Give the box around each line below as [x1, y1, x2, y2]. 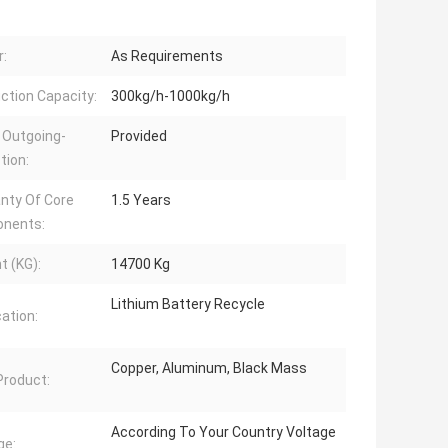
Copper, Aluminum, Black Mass [111, 360, 307, 377]
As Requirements [111, 48, 223, 65]
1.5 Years [111, 192, 171, 209]
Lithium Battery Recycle [111, 296, 265, 313]
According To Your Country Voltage [111, 424, 336, 441]
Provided [111, 128, 167, 145]
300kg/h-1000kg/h [111, 88, 230, 105]
